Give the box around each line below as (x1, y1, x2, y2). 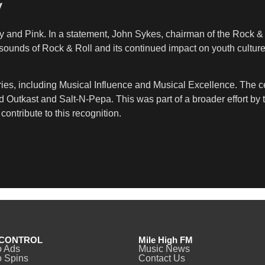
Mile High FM (138, 235, 193, 245)
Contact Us (138, 253, 185, 264)
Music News (138, 244, 190, 254)
